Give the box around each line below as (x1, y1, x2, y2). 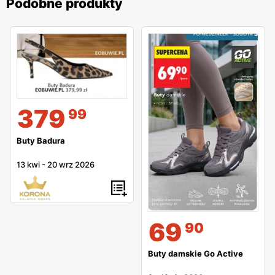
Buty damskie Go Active (148, 249, 243, 259)
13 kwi (17, 159, 40, 169)
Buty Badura (17, 135, 65, 145)
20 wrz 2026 (47, 159, 95, 169)
